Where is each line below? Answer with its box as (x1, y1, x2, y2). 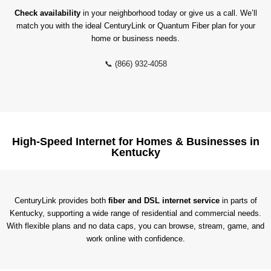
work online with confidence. (86, 234, 185, 244)
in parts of (219, 196, 257, 206)
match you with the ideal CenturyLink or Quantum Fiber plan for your (16, 21, 255, 30)
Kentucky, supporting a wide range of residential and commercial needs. (10, 209, 261, 218)
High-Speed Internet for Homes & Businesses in (11, 135, 260, 148)
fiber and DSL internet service (108, 196, 220, 206)
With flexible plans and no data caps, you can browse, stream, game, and (7, 221, 264, 231)
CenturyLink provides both (14, 196, 108, 206)
